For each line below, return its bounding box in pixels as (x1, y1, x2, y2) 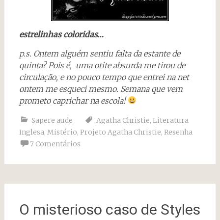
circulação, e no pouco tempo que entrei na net (19, 72, 189, 82)
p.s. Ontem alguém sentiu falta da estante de (19, 48, 180, 58)
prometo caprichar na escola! (19, 95, 128, 106)
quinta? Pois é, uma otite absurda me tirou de (19, 60, 185, 70)
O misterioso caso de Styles (19, 200, 200, 218)
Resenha (164, 127, 192, 137)
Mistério (47, 127, 77, 137)
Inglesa (19, 127, 44, 137)
